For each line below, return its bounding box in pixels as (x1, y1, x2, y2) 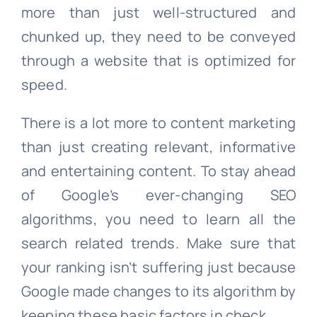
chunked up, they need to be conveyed (21, 27, 296, 47)
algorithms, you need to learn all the (21, 209, 296, 229)
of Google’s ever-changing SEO (21, 185, 296, 205)
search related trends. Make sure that (21, 234, 296, 253)
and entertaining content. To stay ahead (21, 161, 296, 181)
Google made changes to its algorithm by (21, 282, 296, 301)
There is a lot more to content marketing (21, 113, 296, 133)
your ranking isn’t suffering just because (21, 258, 296, 277)
